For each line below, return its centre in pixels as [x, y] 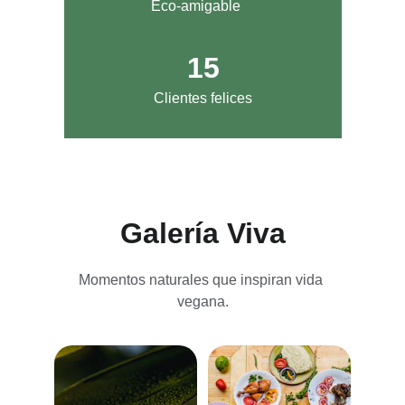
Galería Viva [202, 233]
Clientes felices [203, 98]
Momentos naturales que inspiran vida [202, 280]
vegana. [202, 301]
